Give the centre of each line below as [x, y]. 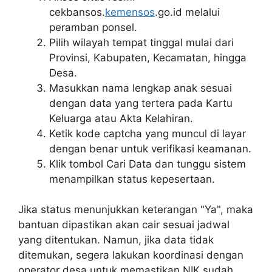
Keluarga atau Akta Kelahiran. [121, 118]
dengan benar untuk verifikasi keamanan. [150, 148]
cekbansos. [77, 12]
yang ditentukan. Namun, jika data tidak [116, 240]
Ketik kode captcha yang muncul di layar [148, 133]
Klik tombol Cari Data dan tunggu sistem [148, 164]
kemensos [130, 12]
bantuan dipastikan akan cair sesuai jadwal [124, 225]
